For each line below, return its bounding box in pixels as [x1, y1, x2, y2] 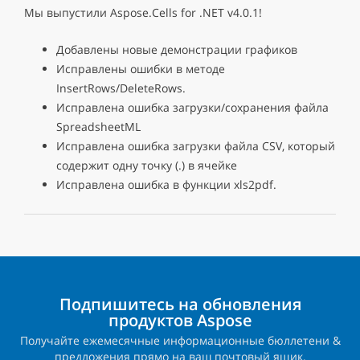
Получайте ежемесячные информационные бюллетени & [19, 333, 341, 348]
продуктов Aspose [108, 309, 252, 331]
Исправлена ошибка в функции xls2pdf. [56, 177, 276, 192]
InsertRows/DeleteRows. [56, 80, 186, 96]
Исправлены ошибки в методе [56, 61, 225, 76]
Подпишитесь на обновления [59, 293, 301, 315]
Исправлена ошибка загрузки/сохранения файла [56, 100, 329, 115]
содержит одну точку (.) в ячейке [56, 157, 237, 173]
